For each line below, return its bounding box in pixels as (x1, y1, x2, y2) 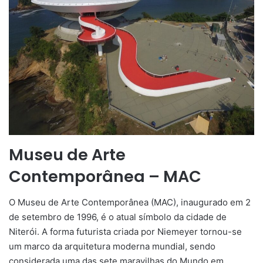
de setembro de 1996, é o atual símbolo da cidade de (9, 211, 227, 223)
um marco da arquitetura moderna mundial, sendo (9, 241, 215, 252)
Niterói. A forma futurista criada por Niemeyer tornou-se (9, 226, 242, 238)
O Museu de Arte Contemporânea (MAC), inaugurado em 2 (9, 197, 251, 208)
